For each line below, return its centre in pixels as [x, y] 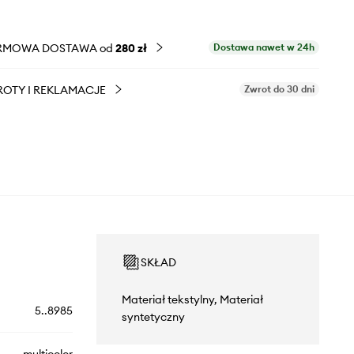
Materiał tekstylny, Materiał [192, 299]
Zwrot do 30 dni [280, 89]
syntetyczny [153, 317]
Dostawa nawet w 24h [264, 47]
